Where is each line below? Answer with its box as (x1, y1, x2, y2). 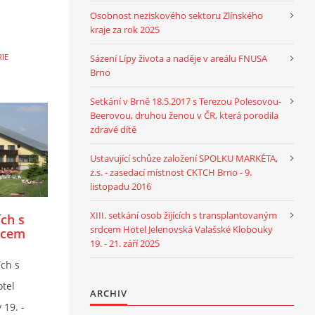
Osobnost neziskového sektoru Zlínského (90, 8, 263, 22)
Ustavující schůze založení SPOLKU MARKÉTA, (90, 151, 278, 165)
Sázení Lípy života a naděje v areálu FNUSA (90, 51, 267, 65)
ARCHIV (90, 286, 127, 300)
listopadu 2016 (90, 179, 151, 193)
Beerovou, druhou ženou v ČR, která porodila (90, 108, 278, 122)
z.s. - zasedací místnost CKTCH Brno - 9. (90, 165, 252, 179)
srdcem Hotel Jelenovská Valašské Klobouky (90, 222, 273, 236)
